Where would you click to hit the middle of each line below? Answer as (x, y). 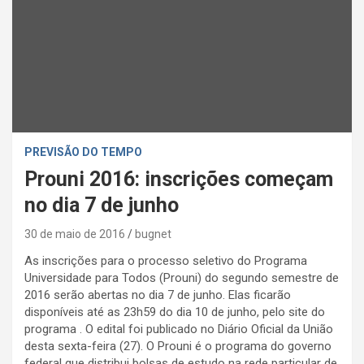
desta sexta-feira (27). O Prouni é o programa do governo (178, 346)
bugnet (153, 234)
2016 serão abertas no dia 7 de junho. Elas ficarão (158, 295)
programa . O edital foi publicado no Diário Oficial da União (179, 329)
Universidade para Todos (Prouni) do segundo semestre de (182, 277)
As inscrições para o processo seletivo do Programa (166, 260)
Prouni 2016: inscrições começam (179, 179)
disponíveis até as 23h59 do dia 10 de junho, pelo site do (175, 312)
